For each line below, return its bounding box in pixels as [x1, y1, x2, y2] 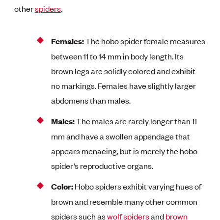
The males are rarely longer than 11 [75, 115, 197, 126]
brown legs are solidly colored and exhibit [51, 65, 196, 76]
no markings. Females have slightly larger [51, 80, 196, 91]
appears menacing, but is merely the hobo [51, 145, 198, 156]
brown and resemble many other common [51, 195, 198, 207]
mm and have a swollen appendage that [51, 130, 191, 141]
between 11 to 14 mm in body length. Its [51, 50, 184, 61]
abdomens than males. [51, 94, 131, 106]
